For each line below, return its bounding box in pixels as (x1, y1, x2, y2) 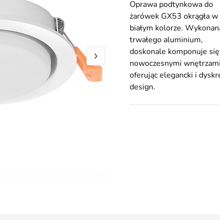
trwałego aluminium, (130, 34, 203, 45)
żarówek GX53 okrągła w (130, 11, 218, 22)
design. (130, 82, 155, 92)
